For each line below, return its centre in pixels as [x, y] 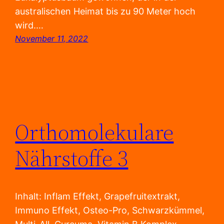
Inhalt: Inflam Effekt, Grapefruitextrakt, [98, 196]
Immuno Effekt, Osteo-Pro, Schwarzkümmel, [110, 210]
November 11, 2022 [52, 39]
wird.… [29, 25]
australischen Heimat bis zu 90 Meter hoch [105, 11]
